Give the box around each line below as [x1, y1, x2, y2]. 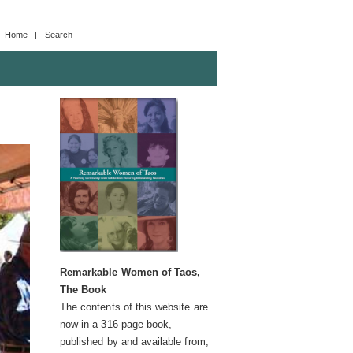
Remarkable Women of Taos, [60, 266, 201, 278]
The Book [60, 284, 107, 295]
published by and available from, [60, 336, 209, 347]
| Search [30, 30, 72, 39]
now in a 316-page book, [60, 318, 173, 330]
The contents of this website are [60, 301, 208, 313]
